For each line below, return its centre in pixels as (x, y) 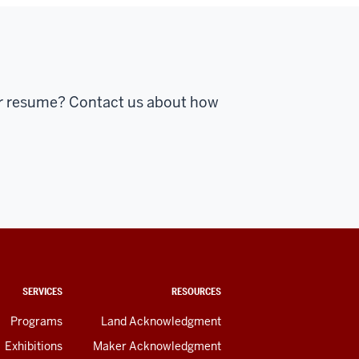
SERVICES (42, 291)
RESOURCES (196, 291)
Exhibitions (34, 346)
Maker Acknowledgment (157, 346)
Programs (36, 321)
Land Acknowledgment (161, 321)
